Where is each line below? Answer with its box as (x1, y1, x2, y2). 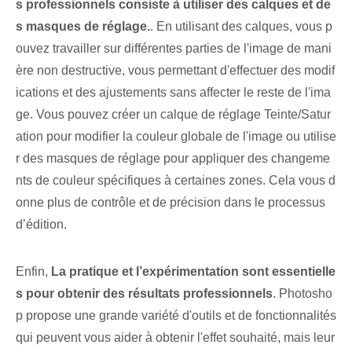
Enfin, (16, 265, 51, 279)
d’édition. (16, 218, 67, 232)
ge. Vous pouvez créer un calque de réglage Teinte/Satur (16, 108, 331, 122)
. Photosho (273, 287, 332, 301)
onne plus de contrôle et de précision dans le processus (16, 196, 325, 210)
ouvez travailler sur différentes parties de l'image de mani (16, 42, 332, 56)
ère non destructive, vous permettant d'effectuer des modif (16, 64, 335, 78)
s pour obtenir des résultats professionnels (16, 287, 273, 301)
